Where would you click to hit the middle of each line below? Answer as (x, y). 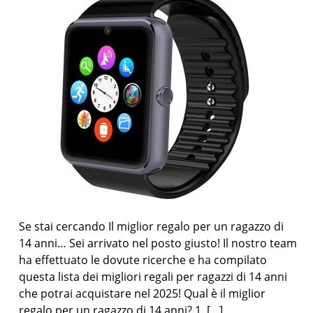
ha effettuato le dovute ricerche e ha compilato (143, 260)
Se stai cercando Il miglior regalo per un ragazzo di (152, 226)
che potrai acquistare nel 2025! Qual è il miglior (143, 293)
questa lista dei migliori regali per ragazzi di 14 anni (153, 277)
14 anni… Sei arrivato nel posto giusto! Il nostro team (158, 243)
